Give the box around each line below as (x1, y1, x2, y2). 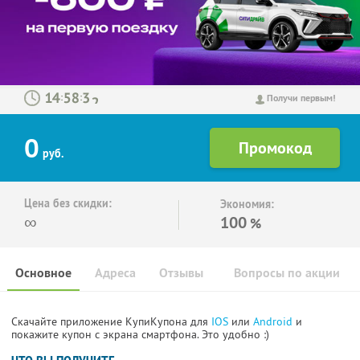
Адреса (95, 264, 136, 282)
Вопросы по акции (234, 264, 340, 282)
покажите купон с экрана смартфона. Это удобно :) (11, 327, 269, 342)
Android (253, 314, 296, 329)
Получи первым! (267, 92, 336, 105)
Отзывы (159, 264, 203, 282)
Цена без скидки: (24, 196, 112, 211)
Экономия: (220, 197, 274, 212)
